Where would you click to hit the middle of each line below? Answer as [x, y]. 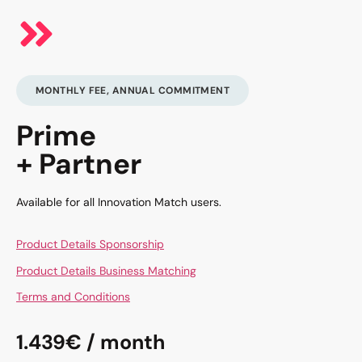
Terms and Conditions [73, 297]
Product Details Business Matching [106, 270]
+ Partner [79, 164]
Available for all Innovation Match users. [119, 202]
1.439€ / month [90, 342]
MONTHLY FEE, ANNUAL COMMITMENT [133, 90]
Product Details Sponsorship [90, 244]
